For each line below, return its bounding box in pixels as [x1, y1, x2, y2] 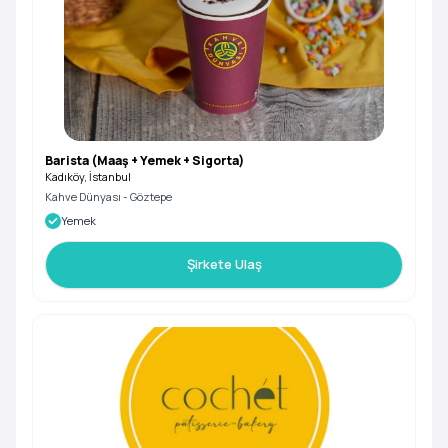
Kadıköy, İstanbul [45, 168, 131, 184]
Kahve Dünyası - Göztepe [45, 188, 172, 204]
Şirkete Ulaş [186, 255, 262, 274]
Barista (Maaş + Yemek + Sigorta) [45, 151, 244, 169]
